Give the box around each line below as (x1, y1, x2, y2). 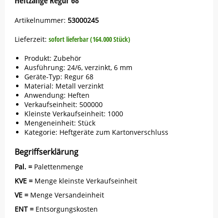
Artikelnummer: (15, 16, 68, 25)
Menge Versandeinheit (30, 190, 104, 200)
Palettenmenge (34, 162, 83, 171)
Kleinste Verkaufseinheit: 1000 (24, 109, 123, 118)
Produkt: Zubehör (24, 54, 81, 63)
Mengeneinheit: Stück (24, 118, 95, 127)
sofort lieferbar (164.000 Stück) (49, 35, 130, 44)
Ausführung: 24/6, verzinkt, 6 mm (24, 63, 132, 72)
